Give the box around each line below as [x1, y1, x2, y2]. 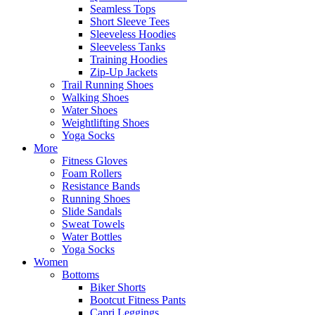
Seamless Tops [90, 2, 155, 15]
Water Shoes [62, 103, 117, 116]
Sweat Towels [62, 217, 124, 230]
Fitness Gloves [62, 154, 127, 167]
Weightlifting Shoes [62, 116, 149, 129]
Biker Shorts [90, 281, 146, 293]
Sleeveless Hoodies [90, 27, 176, 40]
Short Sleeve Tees [90, 15, 169, 27]
